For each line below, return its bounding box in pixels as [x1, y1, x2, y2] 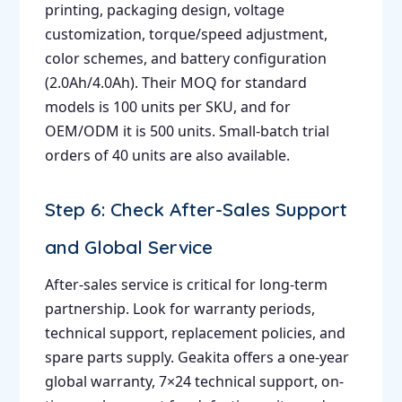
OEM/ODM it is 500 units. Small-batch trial [44, 121, 329, 142]
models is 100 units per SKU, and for [44, 97, 291, 118]
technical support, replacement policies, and [44, 323, 345, 344]
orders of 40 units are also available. [44, 145, 290, 166]
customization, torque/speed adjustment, [44, 24, 328, 45]
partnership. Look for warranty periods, [44, 299, 315, 319]
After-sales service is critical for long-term [44, 275, 328, 295]
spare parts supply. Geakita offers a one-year [44, 347, 349, 368]
